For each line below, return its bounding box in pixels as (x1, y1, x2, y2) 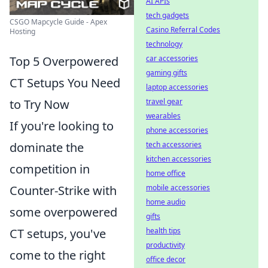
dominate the (10, 139, 84, 156)
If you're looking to (10, 118, 114, 135)
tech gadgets (146, 10, 189, 20)
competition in (10, 161, 90, 178)
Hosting (10, 26, 35, 37)
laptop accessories (146, 82, 208, 92)
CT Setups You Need (10, 75, 120, 92)
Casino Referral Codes (146, 25, 220, 35)
